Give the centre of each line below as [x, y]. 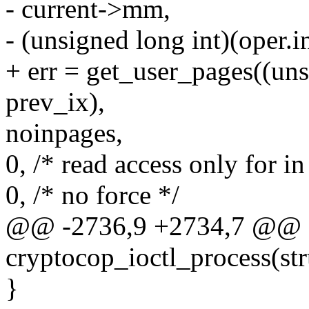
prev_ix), [55, 102]
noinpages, [64, 133]
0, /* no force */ [92, 195]
